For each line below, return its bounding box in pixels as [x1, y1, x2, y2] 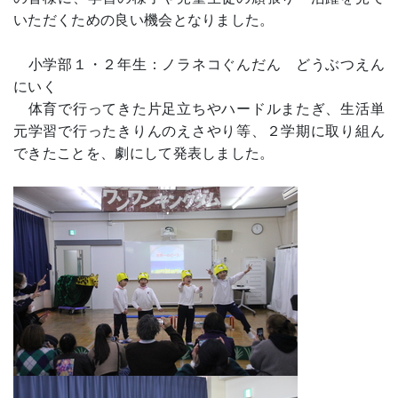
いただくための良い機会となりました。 [13, 12, 275, 28]
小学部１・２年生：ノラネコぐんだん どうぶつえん [13, 57, 385, 73]
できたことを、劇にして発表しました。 [13, 146, 275, 162]
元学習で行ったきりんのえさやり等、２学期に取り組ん [13, 123, 385, 139]
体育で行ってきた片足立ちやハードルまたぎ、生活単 [13, 101, 385, 117]
